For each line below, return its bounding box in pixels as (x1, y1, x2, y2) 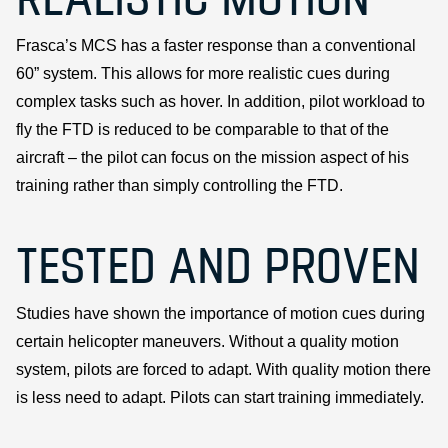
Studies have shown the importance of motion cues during (16, 304, 425, 322)
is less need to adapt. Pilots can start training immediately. (16, 388, 424, 406)
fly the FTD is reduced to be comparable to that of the (16, 120, 389, 138)
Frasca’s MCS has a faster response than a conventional (16, 36, 416, 54)
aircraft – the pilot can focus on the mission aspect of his (16, 148, 409, 166)
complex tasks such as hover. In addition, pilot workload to (16, 92, 425, 110)
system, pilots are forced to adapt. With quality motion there (16, 360, 431, 378)
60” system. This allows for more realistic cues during (16, 64, 390, 82)
